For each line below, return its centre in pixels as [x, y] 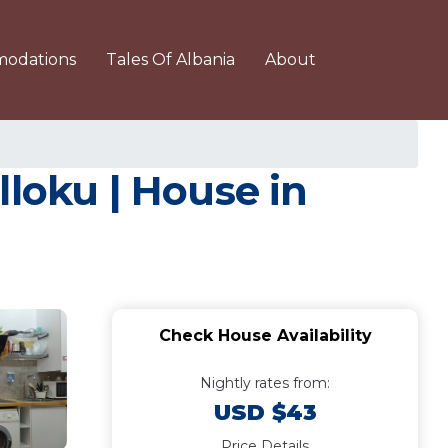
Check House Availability [265, 335]
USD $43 [265, 412]
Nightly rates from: [265, 383]
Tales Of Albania [170, 59]
